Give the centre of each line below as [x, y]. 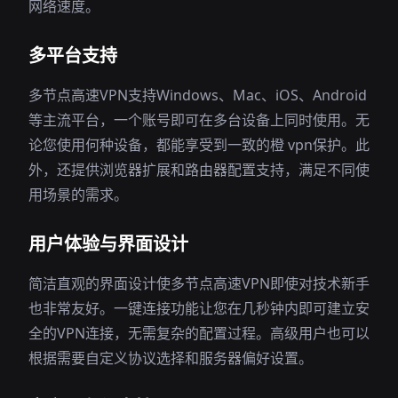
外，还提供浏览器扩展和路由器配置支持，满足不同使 [199, 170]
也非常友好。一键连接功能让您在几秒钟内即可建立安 [199, 308]
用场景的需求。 [78, 195]
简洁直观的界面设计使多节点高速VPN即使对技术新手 [199, 283]
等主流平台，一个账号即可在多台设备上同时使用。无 [199, 120]
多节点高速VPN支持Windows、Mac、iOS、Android [198, 95]
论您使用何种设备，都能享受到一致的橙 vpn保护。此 [199, 145]
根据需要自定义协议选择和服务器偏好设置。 [171, 358]
